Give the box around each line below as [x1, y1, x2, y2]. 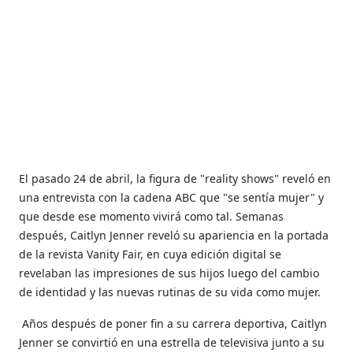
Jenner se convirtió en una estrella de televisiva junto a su [19, 334, 325, 350]
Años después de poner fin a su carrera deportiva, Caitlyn [22, 315, 328, 331]
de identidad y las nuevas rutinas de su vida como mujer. [19, 284, 321, 299]
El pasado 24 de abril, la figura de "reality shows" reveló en [19, 170, 332, 186]
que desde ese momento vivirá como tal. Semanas [19, 208, 284, 224]
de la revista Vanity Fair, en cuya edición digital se [19, 246, 282, 262]
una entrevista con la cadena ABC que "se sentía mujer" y [19, 189, 325, 205]
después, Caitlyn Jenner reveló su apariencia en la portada [19, 227, 329, 243]
